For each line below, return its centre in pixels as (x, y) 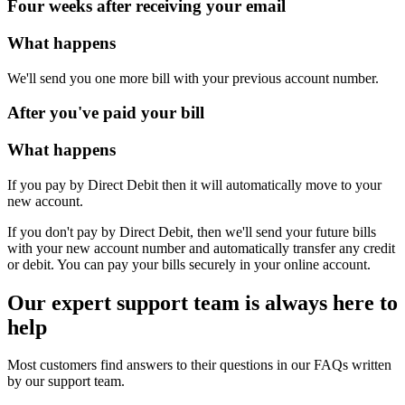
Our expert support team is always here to (202, 302)
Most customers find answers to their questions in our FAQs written (199, 365)
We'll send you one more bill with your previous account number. (193, 78)
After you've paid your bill (106, 113)
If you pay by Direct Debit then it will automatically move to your (194, 184)
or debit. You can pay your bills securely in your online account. (189, 264)
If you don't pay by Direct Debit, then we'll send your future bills (192, 231)
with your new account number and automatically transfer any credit (201, 248)
